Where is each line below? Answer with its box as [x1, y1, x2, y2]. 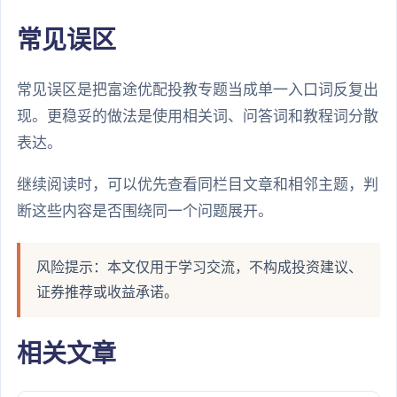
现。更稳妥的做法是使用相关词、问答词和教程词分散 [17, 108, 378, 126]
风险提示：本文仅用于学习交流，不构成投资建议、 [36, 260, 362, 276]
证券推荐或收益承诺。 [36, 284, 178, 300]
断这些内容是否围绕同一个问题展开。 [17, 203, 273, 221]
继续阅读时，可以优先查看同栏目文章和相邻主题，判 [17, 176, 378, 194]
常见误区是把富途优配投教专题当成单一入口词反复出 [17, 82, 378, 99]
